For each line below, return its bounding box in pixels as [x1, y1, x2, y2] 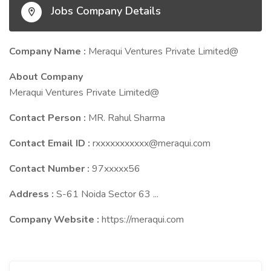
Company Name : [9, 45, 88, 58]
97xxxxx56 [92, 162, 140, 175]
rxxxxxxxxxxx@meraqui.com [93, 137, 211, 150]
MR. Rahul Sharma [88, 111, 165, 125]
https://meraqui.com [102, 213, 184, 226]
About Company [9, 70, 83, 83]
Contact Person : [9, 111, 88, 125]
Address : [9, 188, 56, 201]
